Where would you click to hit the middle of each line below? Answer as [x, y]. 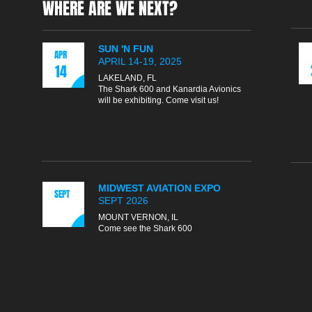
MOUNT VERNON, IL [138, 217]
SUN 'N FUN [126, 49]
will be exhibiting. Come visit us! [158, 100]
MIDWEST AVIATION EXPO [159, 188]
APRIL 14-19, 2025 [140, 61]
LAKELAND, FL [127, 78]
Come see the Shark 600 [145, 228]
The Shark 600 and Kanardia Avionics [171, 89]
